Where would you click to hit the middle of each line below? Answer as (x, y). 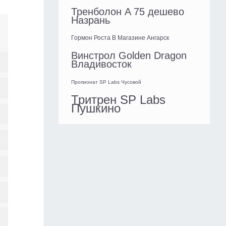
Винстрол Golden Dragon (129, 56)
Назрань (91, 20)
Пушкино (96, 108)
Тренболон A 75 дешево (128, 12)
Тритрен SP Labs (118, 100)
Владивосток (101, 64)
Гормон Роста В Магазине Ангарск (120, 38)
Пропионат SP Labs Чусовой (106, 82)
